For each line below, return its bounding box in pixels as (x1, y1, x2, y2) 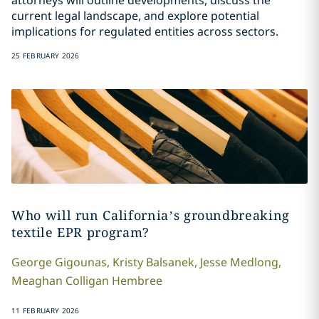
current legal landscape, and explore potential (11, 8, 259, 23)
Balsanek (145, 254, 194, 271)
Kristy (112, 254, 143, 271)
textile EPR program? (11, 224, 150, 241)
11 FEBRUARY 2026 (11, 305, 80, 316)
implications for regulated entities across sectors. (11, 23, 278, 39)
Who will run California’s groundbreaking (11, 206, 290, 224)
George (11, 254, 52, 271)
